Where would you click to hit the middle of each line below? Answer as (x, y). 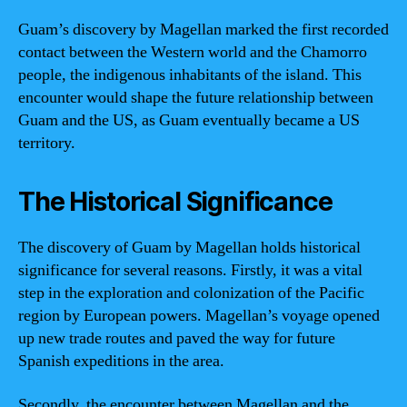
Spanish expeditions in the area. (121, 361)
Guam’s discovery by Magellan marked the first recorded (203, 30)
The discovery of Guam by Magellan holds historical (189, 248)
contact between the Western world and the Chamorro (193, 52)
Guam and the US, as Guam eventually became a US (189, 120)
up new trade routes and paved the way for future (177, 338)
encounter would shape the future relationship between (196, 98)
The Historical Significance (175, 202)
